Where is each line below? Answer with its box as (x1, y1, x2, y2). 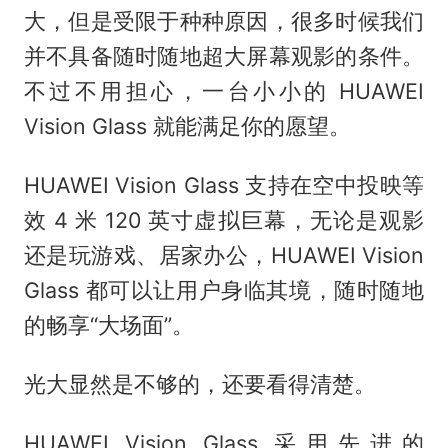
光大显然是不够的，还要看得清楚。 (23, 371, 376, 398)
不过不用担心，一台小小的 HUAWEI (23, 78, 425, 105)
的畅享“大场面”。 (23, 312, 194, 339)
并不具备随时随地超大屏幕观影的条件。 (23, 43, 425, 70)
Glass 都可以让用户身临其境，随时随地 (23, 277, 425, 304)
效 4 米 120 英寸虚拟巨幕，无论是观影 (23, 207, 425, 234)
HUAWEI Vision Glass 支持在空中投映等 (23, 172, 425, 199)
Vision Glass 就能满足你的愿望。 (23, 113, 351, 140)
